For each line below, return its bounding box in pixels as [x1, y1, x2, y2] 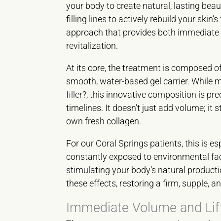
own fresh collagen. [66, 116, 142, 127]
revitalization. [66, 40, 118, 51]
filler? [66, 89, 87, 100]
